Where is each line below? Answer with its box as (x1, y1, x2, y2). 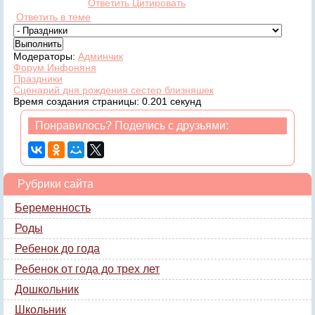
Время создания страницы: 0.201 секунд (13, 96, 201, 107)
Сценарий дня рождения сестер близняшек (13, 84, 214, 96)
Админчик (78, 51, 123, 62)
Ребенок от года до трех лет (15, 263, 160, 275)
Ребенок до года (15, 243, 100, 255)
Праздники (13, 73, 63, 84)
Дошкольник (15, 283, 79, 295)
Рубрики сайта (18, 178, 94, 190)
